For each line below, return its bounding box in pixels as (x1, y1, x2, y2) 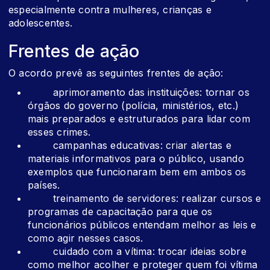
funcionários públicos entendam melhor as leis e (28, 219, 257, 231)
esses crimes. (28, 126, 91, 139)
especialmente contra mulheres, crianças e (8, 4, 212, 16)
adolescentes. (8, 17, 73, 30)
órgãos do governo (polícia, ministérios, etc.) (28, 99, 239, 112)
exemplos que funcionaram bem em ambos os (28, 166, 246, 178)
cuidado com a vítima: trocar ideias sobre (28, 245, 246, 258)
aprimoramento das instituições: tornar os (28, 86, 250, 99)
